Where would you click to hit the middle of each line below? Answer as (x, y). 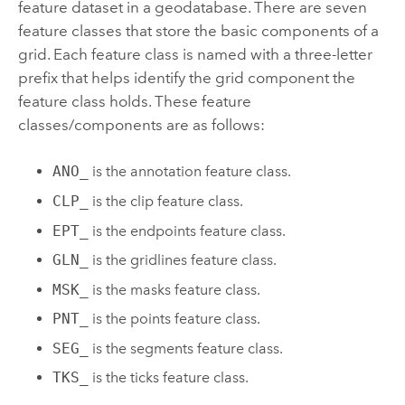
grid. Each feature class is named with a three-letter (195, 55)
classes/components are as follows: (141, 125)
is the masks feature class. (175, 289)
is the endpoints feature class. (188, 231)
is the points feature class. (175, 319)
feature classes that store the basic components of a (198, 31)
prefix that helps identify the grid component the (186, 78)
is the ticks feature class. (169, 378)
